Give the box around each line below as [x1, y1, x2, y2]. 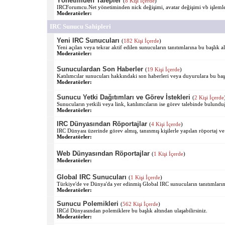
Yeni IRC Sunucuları [56, 36, 120, 44]
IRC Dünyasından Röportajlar [56, 120, 147, 128]
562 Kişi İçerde [122, 200, 158, 207]
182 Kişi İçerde [123, 37, 159, 44]
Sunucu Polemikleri [56, 199, 119, 207]
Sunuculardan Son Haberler [56, 65, 143, 73]
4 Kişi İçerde [151, 121, 181, 127]
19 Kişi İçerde [147, 66, 180, 72]
